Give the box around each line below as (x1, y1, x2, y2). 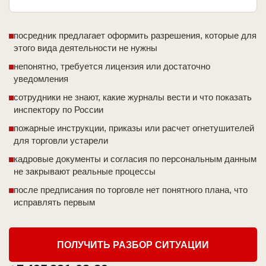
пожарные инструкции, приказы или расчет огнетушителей (14, 123, 254, 134)
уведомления (14, 74, 68, 84)
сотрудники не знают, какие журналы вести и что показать (14, 92, 252, 103)
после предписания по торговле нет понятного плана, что (14, 185, 248, 195)
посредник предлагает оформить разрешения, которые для (14, 30, 256, 41)
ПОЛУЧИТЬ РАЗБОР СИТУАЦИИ (57, 239, 209, 250)
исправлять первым (14, 197, 95, 208)
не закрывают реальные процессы (14, 166, 156, 177)
